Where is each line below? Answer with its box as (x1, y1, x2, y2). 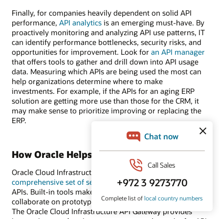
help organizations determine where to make (12, 76, 163, 87)
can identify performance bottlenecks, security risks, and (12, 37, 201, 47)
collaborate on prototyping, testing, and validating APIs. (12, 196, 199, 206)
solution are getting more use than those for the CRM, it (12, 96, 199, 106)
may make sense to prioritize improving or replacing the (12, 106, 201, 116)
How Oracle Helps (12, 148, 92, 161)
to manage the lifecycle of (113, 176, 201, 187)
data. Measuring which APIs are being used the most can (12, 66, 201, 77)
